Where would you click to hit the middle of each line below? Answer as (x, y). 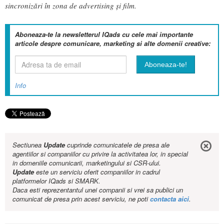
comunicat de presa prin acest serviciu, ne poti (81, 198)
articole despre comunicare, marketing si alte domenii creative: (113, 43)
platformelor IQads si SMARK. (56, 180)
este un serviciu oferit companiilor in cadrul (97, 171)
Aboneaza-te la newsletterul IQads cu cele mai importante (104, 34)
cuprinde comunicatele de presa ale (117, 144)
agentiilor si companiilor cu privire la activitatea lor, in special (100, 153)
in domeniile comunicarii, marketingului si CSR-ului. (87, 162)
